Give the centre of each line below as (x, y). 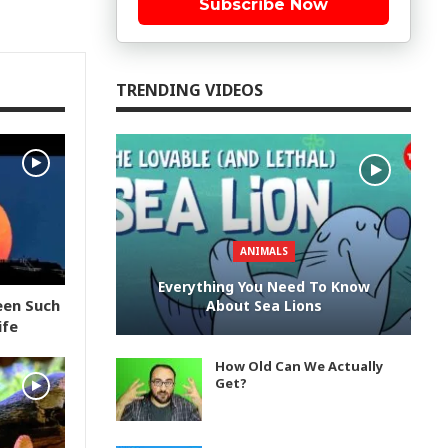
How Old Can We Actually (299, 365)
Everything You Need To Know (263, 286)
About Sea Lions (263, 305)
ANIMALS (263, 250)
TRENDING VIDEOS (189, 89)
